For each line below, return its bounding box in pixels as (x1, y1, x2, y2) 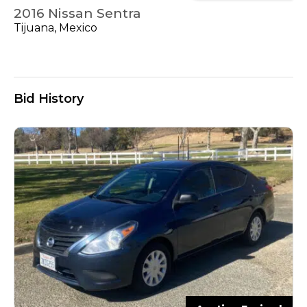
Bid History (14, 90, 84, 106)
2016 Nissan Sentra (14, 5, 141, 21)
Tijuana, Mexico (14, 21, 97, 34)
